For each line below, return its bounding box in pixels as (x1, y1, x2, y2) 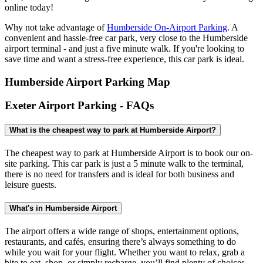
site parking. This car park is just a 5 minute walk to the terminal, (5, 159, 244, 169)
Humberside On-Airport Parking (107, 22, 227, 32)
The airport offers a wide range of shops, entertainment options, (5, 225, 239, 236)
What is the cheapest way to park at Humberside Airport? (9, 126, 216, 135)
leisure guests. (5, 180, 56, 190)
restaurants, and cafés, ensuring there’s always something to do (5, 236, 236, 247)
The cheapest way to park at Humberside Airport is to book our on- (5, 148, 253, 159)
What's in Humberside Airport (9, 203, 117, 213)
